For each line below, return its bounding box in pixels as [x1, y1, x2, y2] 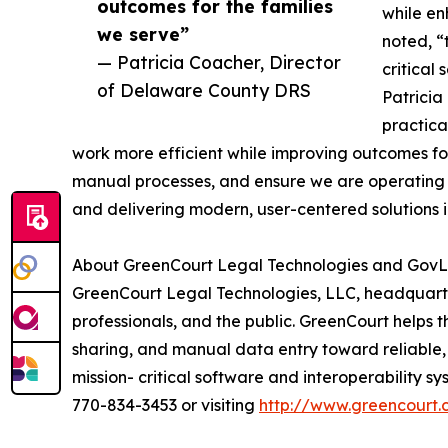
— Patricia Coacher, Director [97, 51, 341, 74]
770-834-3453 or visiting [72, 395, 259, 416]
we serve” [97, 23, 189, 46]
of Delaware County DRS [97, 79, 311, 102]
